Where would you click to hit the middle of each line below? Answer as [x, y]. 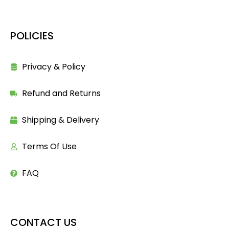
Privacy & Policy [53, 66]
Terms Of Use [49, 146]
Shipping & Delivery [60, 120]
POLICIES [32, 36]
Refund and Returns [61, 93]
